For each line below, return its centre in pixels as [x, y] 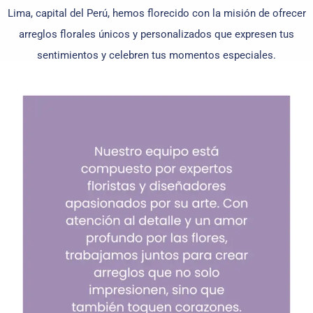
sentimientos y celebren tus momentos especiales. [156, 56]
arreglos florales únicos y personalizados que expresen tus [156, 35]
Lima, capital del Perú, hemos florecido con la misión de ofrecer [156, 14]
